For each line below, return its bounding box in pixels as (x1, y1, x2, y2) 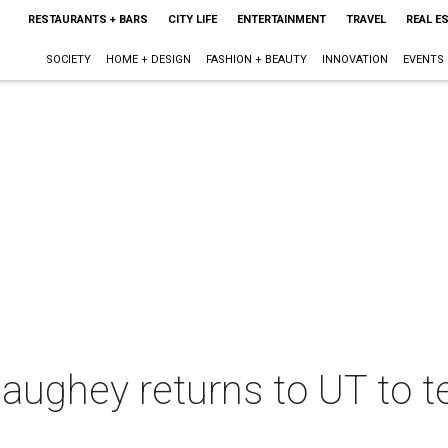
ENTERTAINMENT (236, 13, 326, 26)
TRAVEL (345, 13, 386, 26)
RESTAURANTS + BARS (27, 13, 148, 26)
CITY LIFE (167, 13, 217, 26)
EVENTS (402, 53, 444, 66)
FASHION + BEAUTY (205, 53, 307, 66)
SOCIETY (45, 53, 91, 66)
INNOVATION (321, 53, 388, 66)
